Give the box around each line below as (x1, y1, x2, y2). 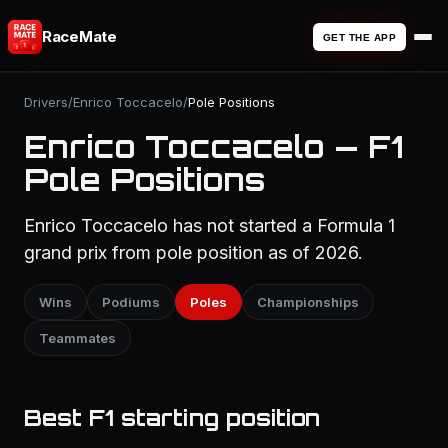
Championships (257, 294, 359, 310)
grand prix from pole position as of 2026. (24, 242, 363, 263)
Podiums (102, 294, 160, 310)
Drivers (24, 94, 68, 110)
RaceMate (42, 27, 117, 46)
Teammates (39, 330, 116, 346)
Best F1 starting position (24, 404, 320, 431)
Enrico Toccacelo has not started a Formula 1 (24, 215, 395, 236)
